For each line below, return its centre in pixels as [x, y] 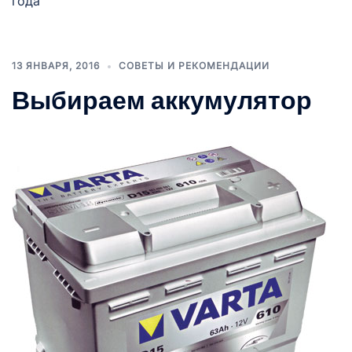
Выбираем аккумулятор [162, 101]
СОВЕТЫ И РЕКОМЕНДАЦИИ [194, 66]
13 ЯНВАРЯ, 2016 [56, 66]
